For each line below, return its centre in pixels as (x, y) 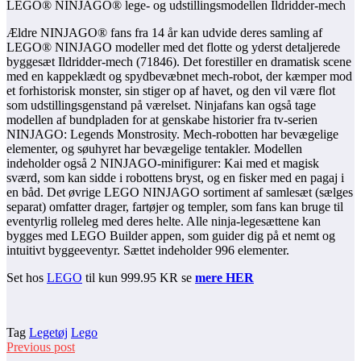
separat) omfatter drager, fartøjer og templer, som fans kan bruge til (175, 206)
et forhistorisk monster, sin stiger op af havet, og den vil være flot (171, 90)
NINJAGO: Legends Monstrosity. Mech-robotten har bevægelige (172, 134)
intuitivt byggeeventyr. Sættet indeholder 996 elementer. (148, 250)
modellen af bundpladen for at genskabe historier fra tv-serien (162, 119)
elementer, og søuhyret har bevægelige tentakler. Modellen (154, 148)
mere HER (224, 277)
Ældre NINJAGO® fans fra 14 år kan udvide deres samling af (164, 32)
